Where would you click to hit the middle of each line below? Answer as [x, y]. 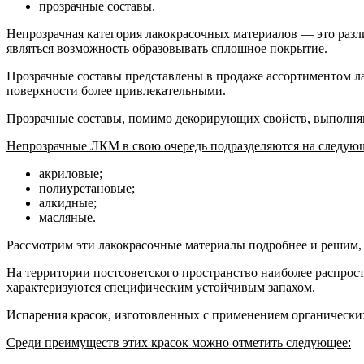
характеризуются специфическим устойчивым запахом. [161, 288]
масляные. [67, 218]
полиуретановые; [87, 188]
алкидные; [68, 203]
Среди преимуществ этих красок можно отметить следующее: [179, 343]
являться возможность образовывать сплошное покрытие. [167, 49]
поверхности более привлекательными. [116, 91]
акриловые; [71, 174]
